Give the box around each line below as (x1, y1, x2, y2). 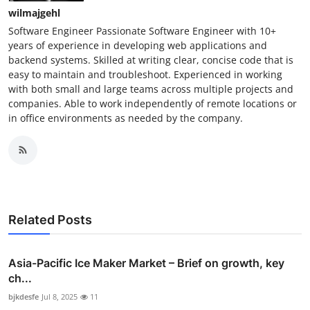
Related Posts (8, 212, 92, 227)
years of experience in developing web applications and (8, 38, 267, 52)
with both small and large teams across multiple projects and (8, 82, 293, 95)
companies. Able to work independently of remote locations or (8, 96, 297, 110)
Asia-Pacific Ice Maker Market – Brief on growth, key (8, 255, 284, 270)
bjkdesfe (8, 291, 39, 302)
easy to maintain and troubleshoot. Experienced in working (8, 67, 282, 81)
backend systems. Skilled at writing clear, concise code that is (8, 53, 293, 66)
